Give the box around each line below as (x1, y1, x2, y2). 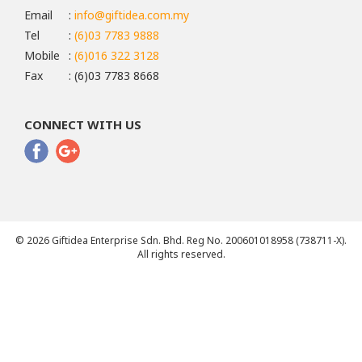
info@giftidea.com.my (74, 7, 189, 23)
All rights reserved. (137, 247, 225, 261)
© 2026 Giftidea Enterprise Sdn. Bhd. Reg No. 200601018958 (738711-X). (15, 234, 347, 247)
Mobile (24, 48, 60, 63)
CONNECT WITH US (24, 116, 141, 133)
